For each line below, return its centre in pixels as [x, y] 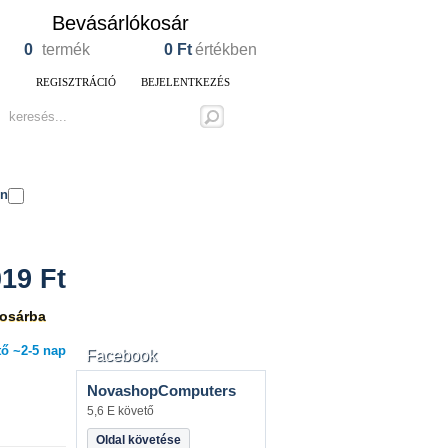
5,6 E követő [120, 411]
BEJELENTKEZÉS [185, 82]
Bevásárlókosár [120, 23]
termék [66, 49]
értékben [226, 49]
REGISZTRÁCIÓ [76, 82]
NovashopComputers [161, 390]
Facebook [121, 355]
